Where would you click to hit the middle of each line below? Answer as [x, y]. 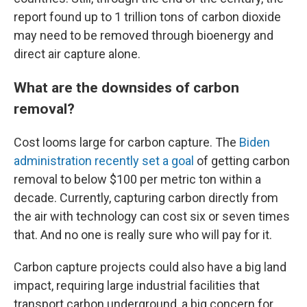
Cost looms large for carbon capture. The [126, 143]
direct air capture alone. [77, 54]
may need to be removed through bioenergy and [144, 36]
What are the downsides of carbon [126, 88]
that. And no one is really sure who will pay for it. [143, 235]
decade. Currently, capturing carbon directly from [146, 198]
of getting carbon [242, 161]
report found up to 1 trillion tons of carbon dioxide [147, 17]
